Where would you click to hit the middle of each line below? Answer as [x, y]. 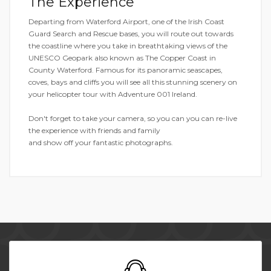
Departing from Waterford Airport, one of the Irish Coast [126, 21]
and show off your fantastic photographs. [101, 142]
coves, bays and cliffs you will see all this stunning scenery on [133, 82]
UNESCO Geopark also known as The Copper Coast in [122, 58]
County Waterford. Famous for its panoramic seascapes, [126, 70]
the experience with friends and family [94, 130]
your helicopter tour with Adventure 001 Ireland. [113, 94]
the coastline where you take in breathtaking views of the [128, 46]
